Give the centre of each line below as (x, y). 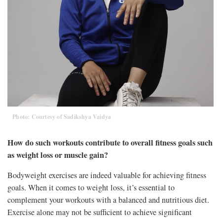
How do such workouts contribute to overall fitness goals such (110, 143)
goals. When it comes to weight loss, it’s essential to (91, 188)
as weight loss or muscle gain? (58, 155)
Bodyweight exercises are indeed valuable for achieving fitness (107, 175)
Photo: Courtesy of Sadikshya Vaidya (62, 117)
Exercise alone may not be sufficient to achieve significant (100, 212)
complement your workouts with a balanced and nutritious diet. (108, 200)
